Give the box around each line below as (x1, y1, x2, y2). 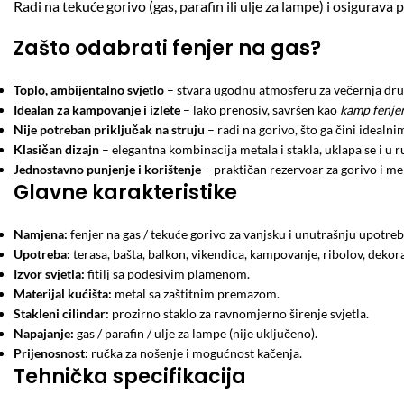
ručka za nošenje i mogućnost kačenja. (88, 345, 302, 361)
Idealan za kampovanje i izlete (14, 102, 180, 117)
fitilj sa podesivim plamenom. (85, 266, 250, 281)
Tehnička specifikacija (14, 363, 246, 390)
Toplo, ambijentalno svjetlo (14, 82, 164, 97)
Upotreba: (14, 246, 70, 262)
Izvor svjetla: (14, 266, 85, 281)
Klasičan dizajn (14, 142, 99, 157)
